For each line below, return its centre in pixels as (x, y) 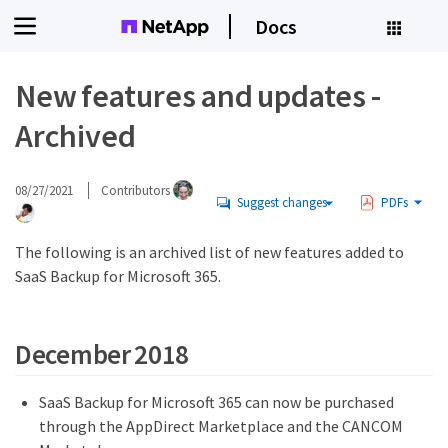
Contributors (137, 190)
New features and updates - (198, 96)
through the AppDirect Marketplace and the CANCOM (221, 425)
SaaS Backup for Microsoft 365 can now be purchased (216, 401)
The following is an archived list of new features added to (209, 252)
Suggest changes (281, 202)
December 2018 (102, 353)
